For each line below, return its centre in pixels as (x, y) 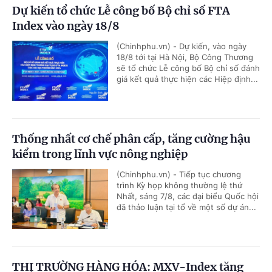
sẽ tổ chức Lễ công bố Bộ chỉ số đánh (188, 68)
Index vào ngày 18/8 (66, 26)
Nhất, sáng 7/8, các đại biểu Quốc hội (188, 196)
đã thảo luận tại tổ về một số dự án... (186, 207)
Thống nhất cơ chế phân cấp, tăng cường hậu (131, 139)
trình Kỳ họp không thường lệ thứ (179, 185)
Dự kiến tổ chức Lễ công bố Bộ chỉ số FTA (121, 11)
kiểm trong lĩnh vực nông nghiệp (100, 154)
